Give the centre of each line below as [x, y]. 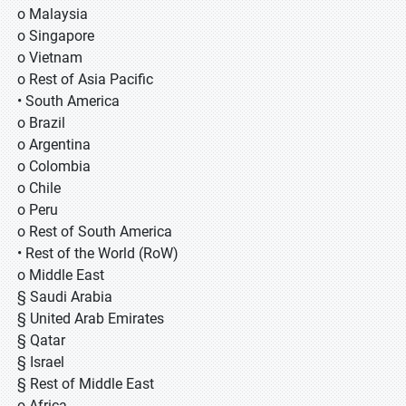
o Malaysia [53, 14]
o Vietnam [50, 58]
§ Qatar [41, 340]
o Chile [39, 188]
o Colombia [54, 166]
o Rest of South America [95, 232]
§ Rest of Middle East [86, 384]
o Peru [38, 210]
